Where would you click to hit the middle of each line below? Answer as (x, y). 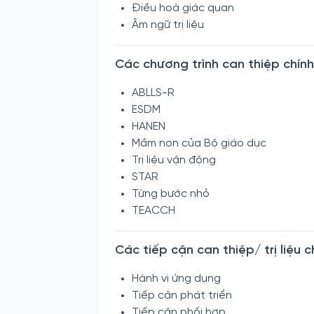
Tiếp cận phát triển (182, 295)
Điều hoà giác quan (183, 8)
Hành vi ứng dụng (176, 279)
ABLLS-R (153, 93)
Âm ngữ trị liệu (168, 25)
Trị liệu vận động (174, 160)
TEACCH (153, 211)
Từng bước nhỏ (171, 194)
